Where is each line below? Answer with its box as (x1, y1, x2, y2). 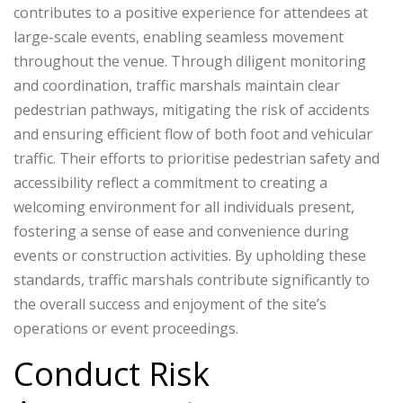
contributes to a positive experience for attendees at (13, 3, 368, 23)
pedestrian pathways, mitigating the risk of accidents (13, 100, 370, 121)
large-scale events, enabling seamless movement (13, 27, 344, 48)
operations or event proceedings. (13, 318, 238, 339)
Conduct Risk (13, 352, 210, 397)
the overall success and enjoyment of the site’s (13, 294, 327, 315)
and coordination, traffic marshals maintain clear (13, 76, 340, 96)
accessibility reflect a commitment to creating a (13, 173, 327, 193)
